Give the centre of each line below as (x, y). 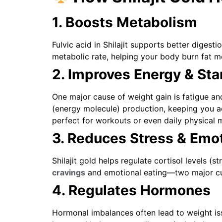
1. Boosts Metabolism (124, 22)
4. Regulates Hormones (131, 190)
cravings (68, 172)
